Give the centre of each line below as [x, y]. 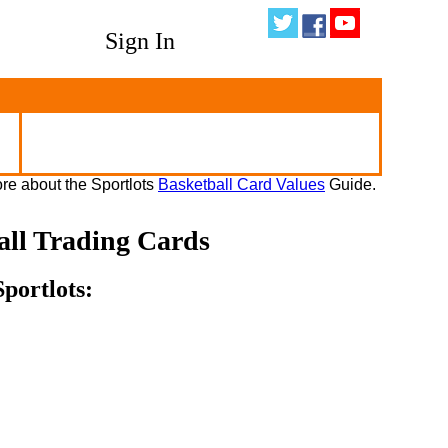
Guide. [350, 184]
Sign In [140, 41]
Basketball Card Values [241, 184]
